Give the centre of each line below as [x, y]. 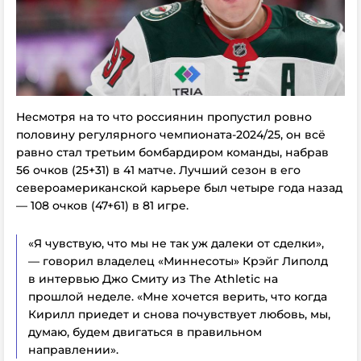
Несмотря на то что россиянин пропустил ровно [164, 117]
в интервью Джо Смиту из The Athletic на [153, 279]
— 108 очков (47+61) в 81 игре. [102, 205]
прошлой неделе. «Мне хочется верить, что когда [178, 297]
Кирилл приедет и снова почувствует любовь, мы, [179, 314]
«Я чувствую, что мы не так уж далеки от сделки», [176, 243]
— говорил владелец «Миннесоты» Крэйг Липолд [178, 261]
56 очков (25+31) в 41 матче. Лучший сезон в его [158, 170]
